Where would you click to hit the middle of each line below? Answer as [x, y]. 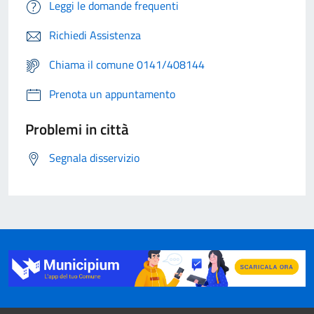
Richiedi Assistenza [95, 35]
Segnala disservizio [94, 157]
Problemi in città [77, 129]
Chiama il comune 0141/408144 [127, 64]
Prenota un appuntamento [112, 94]
